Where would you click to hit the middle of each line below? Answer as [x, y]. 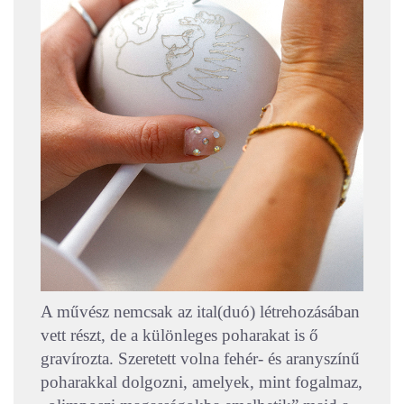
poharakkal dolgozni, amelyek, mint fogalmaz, [202, 382]
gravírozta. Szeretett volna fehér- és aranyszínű [200, 359]
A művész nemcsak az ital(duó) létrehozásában [200, 312]
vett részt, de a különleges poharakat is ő [179, 335]
